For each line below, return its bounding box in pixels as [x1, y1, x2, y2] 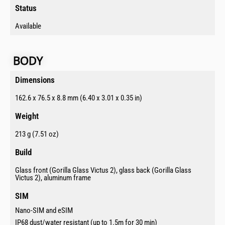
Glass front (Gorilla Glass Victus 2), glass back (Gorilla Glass [15, 166, 191, 175]
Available [15, 22, 41, 31]
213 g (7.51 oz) [15, 130, 59, 139]
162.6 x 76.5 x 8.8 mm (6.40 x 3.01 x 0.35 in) [15, 93, 142, 103]
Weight [15, 111, 39, 122]
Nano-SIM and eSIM [15, 206, 73, 215]
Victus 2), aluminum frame [15, 173, 91, 183]
